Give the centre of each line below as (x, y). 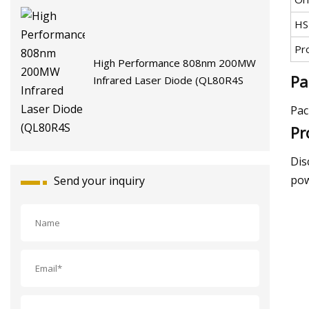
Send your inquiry (99, 180)
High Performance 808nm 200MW (175, 63)
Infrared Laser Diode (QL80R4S (169, 80)
